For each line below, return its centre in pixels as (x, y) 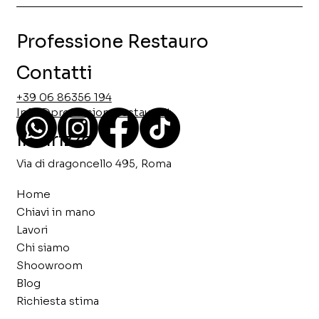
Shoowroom (49, 266)
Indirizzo (55, 140)
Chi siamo (43, 248)
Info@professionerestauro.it (94, 112)
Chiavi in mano (56, 212)
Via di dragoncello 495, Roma (94, 164)
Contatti (54, 73)
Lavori (32, 230)
